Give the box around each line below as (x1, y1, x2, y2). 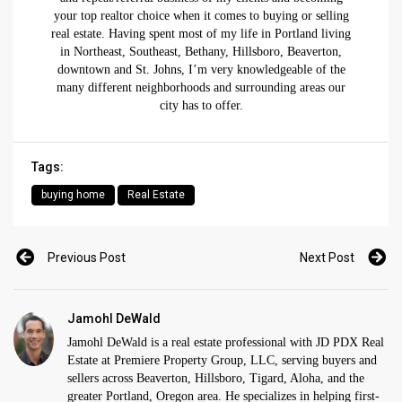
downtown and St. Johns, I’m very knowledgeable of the (57, 63, 345, 77)
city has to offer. (159, 99, 243, 113)
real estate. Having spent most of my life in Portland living (51, 27, 351, 41)
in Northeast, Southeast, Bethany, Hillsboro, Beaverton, (60, 45, 342, 59)
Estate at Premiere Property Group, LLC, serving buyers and (67, 354, 377, 368)
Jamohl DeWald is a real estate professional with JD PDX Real (67, 336, 384, 350)
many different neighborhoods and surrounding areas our (57, 81, 345, 95)
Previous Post (48, 250, 126, 266)
